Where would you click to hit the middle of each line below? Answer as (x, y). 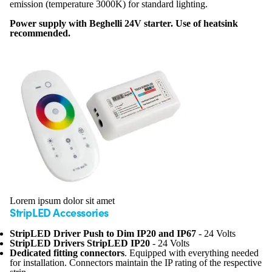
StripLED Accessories (59, 212)
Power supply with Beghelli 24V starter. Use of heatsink (124, 23)
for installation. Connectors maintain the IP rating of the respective (136, 263)
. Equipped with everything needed (192, 253)
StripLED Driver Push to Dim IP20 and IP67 (103, 233)
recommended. (40, 33)
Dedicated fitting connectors (67, 253)
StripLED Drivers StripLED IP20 (80, 243)
